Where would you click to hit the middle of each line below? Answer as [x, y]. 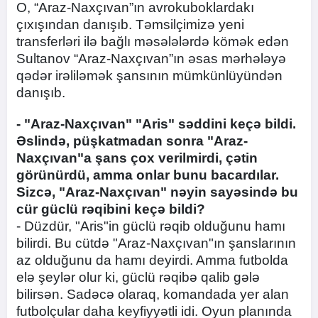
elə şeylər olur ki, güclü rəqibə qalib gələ [138, 277]
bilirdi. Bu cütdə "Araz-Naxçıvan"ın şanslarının [156, 243]
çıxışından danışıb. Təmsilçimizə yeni [130, 24]
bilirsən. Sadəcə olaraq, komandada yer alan [153, 294]
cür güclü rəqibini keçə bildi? [111, 209]
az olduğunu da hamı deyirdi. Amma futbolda [152, 260]
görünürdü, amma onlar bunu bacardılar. [148, 175]
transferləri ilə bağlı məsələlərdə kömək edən [153, 42]
